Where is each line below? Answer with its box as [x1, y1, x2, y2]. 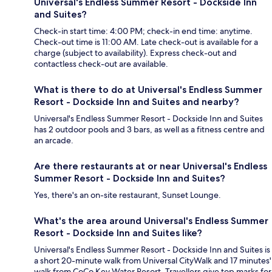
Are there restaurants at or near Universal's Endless [34, 160, 267, 172]
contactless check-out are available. [34, 58, 168, 70]
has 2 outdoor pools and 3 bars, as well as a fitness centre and [34, 124, 265, 135]
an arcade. [34, 135, 73, 146]
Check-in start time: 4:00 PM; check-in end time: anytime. [34, 25, 253, 37]
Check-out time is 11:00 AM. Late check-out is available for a [34, 36, 258, 48]
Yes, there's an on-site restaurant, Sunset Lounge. [34, 189, 221, 201]
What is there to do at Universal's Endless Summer [34, 84, 262, 96]
